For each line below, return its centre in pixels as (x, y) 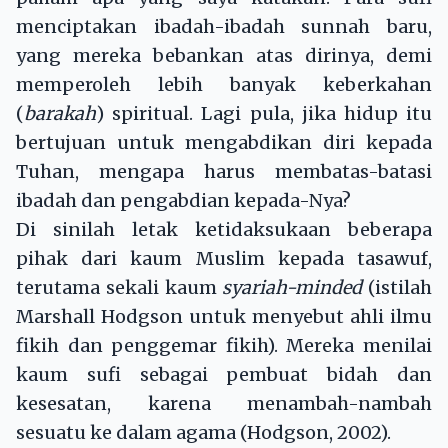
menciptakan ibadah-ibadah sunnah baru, (224, 27)
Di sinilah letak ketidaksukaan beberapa (224, 230)
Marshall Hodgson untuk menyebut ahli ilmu (224, 317)
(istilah (397, 288)
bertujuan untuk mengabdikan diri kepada (224, 143)
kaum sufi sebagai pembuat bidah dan (224, 375)
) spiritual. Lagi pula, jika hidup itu (264, 114)
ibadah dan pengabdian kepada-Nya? (183, 201)
